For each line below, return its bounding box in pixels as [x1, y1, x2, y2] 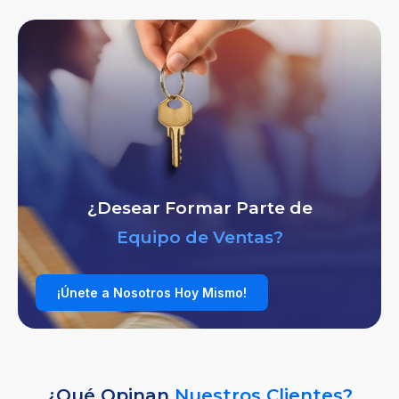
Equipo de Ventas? [116, 226, 283, 248]
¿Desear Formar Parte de [86, 197, 313, 218]
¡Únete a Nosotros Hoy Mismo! [57, 284, 247, 300]
